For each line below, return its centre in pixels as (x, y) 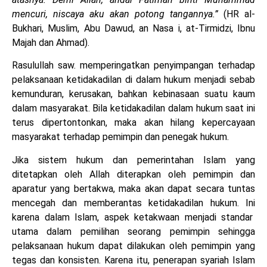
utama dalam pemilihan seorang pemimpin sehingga (133, 231)
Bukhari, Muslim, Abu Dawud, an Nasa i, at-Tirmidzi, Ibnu (133, 29)
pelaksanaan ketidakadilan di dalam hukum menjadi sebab (133, 80)
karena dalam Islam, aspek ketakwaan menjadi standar (133, 217)
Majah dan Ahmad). (51, 43)
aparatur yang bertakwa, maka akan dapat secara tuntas (133, 188)
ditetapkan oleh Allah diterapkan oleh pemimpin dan (133, 174)
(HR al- (237, 14)
